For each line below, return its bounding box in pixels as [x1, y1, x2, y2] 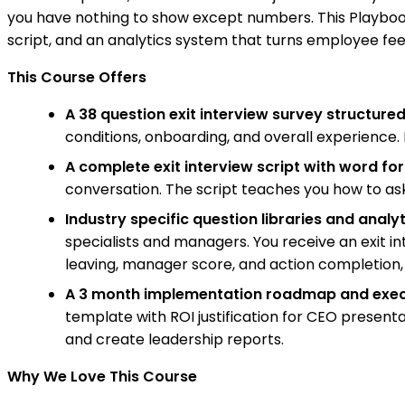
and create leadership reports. [65, 329, 284, 351]
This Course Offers [7, 67, 146, 89]
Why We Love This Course [7, 366, 197, 388]
